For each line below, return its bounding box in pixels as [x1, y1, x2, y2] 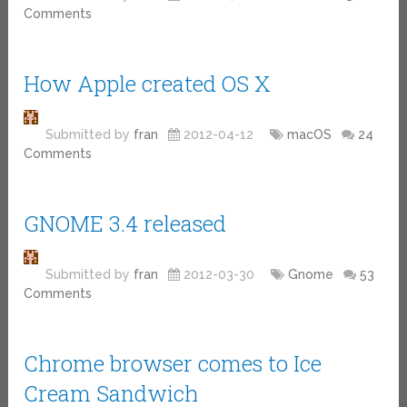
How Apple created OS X [24, 68, 272, 98]
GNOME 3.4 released [24, 208, 227, 238]
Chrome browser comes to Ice [24, 348, 323, 378]
